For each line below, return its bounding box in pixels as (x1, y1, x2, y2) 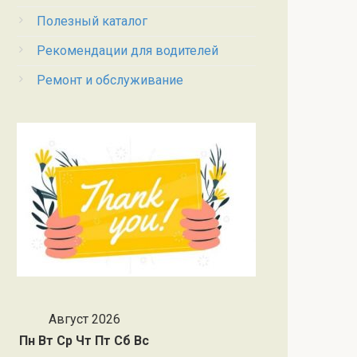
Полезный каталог (37, 13, 147, 29)
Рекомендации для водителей (37, 42, 218, 58)
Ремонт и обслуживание (37, 72, 183, 88)
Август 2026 (48, 311, 120, 327)
